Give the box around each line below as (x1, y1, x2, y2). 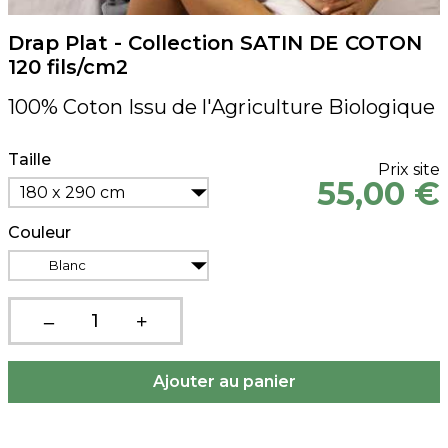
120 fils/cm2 (8, 55, 128, 80)
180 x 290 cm (20, 183, 125, 203)
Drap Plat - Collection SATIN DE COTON (8, 31, 422, 56)
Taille (8, 150, 51, 170)
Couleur (8, 223, 71, 243)
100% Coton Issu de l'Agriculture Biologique (8, 95, 435, 120)
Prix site (378, 160, 440, 180)
